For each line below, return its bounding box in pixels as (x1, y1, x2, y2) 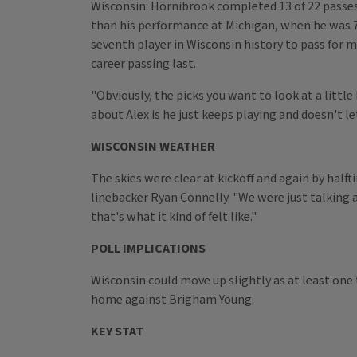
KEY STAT (91, 323, 143, 341)
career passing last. (91, 55, 196, 73)
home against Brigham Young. (91, 291, 254, 309)
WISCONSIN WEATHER (91, 138, 215, 156)
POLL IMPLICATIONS (91, 240, 206, 258)
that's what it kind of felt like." (91, 208, 257, 226)
